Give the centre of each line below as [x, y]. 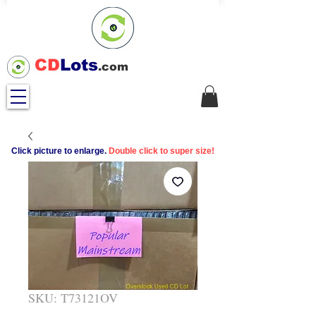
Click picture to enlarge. [59, 151]
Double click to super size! [162, 151]
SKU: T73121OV [73, 298]
